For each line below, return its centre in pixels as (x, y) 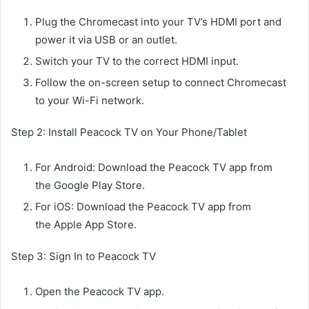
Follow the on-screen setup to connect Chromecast (161, 83)
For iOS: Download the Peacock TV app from (143, 207)
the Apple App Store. (86, 225)
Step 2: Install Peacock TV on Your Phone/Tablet (129, 132)
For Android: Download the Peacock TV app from (154, 168)
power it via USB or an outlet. (106, 40)
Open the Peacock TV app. (100, 292)
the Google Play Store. (90, 186)
